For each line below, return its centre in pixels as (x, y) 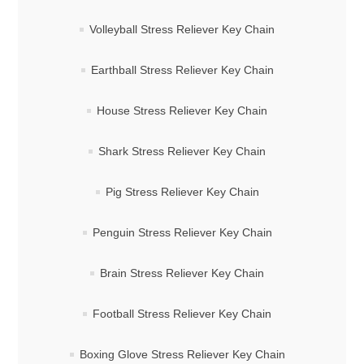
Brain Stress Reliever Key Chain (182, 273)
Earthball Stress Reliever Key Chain (182, 70)
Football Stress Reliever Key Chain (182, 314)
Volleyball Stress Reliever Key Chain (182, 30)
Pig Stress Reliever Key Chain (182, 192)
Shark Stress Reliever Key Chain (182, 152)
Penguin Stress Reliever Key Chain (182, 233)
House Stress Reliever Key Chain (182, 111)
